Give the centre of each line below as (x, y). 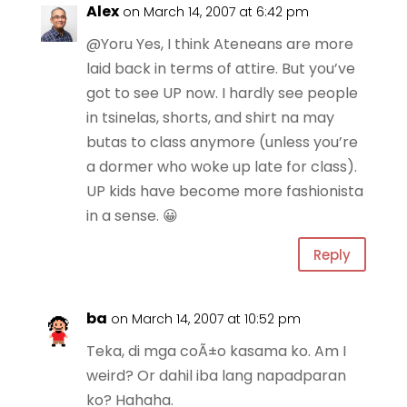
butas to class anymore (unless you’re (222, 142)
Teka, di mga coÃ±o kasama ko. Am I (216, 351)
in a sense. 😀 (132, 216)
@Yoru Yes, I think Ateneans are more (219, 44)
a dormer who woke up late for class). (221, 167)
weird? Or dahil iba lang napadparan (216, 376)
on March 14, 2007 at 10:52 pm (205, 319)
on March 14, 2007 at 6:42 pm (215, 12)
